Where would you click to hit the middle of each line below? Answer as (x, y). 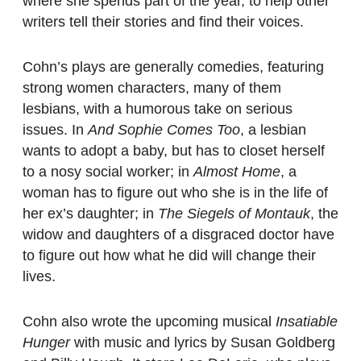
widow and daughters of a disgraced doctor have (178, 235)
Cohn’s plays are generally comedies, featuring (173, 67)
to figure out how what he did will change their (169, 256)
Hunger (48, 343)
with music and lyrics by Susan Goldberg (205, 343)
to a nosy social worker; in (108, 172)
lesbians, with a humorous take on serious (158, 109)
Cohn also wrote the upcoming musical (149, 322)
